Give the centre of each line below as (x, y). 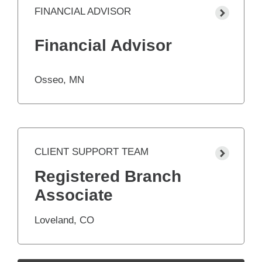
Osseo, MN (59, 80)
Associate (74, 195)
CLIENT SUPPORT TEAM (92, 152)
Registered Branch (108, 177)
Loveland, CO (64, 220)
